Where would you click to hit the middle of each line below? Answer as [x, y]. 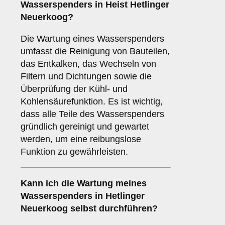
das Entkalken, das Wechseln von [88, 64]
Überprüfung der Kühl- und [74, 89]
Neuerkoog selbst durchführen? [89, 209]
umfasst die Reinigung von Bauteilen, [95, 51]
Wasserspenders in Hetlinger [83, 196]
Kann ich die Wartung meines [84, 184]
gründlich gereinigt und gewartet [85, 127]
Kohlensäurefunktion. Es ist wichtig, [92, 102]
